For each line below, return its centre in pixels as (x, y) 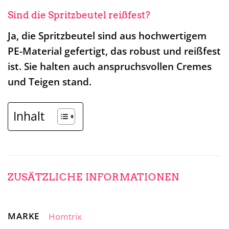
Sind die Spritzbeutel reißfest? (79, 15)
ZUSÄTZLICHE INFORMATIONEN (94, 177)
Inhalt (29, 116)
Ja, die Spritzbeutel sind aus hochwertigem (107, 35)
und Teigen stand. (50, 81)
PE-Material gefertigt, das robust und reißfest (114, 51)
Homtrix (65, 216)
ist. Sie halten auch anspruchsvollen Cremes (110, 66)
